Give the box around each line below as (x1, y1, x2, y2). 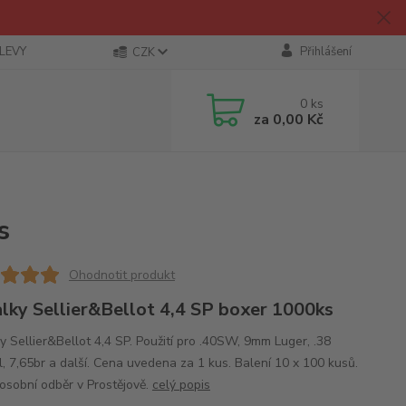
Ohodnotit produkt (68, 266, 175, 284)
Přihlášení (299, 43, 352, 60)
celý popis (151, 376, 210, 393)
